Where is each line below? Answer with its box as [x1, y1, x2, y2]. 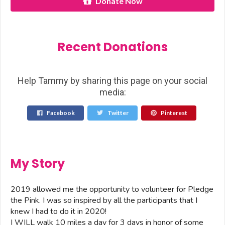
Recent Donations [57, 38, 168, 55]
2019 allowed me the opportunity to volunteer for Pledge [11, 184, 213, 195]
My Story [11, 155, 65, 172]
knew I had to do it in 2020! [11, 206, 106, 217]
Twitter [106, 109, 129, 117]
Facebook [46, 109, 75, 117]
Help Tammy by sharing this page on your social [18, 75, 207, 86]
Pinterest [159, 109, 187, 117]
